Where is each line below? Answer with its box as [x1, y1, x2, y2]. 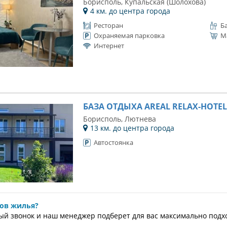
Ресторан [93, 21, 123, 30]
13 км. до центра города [90, 123, 174, 133]
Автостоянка [93, 138, 133, 147]
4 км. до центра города [90, 6, 170, 16]
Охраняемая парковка [93, 31, 165, 40]
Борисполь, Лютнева [83, 114, 156, 124]
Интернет [93, 41, 124, 50]
